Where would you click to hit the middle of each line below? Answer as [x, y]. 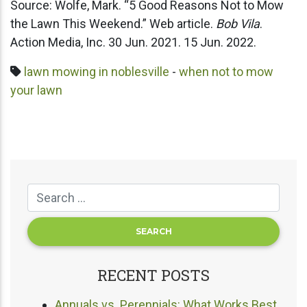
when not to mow [226, 71]
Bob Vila [238, 23]
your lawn [36, 90]
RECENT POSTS [153, 275]
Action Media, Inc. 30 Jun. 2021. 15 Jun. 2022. [133, 42]
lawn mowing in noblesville [97, 71]
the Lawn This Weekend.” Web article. [113, 23]
